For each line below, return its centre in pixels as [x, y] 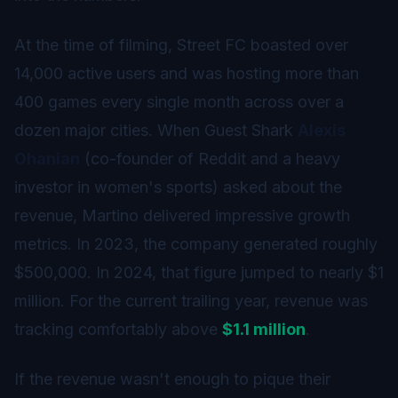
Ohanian [47, 158]
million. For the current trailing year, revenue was [191, 300]
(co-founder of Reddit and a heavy [210, 158]
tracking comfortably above [118, 329]
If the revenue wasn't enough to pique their [172, 378]
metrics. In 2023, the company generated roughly [196, 243]
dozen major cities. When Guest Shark [156, 130]
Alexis [322, 130]
